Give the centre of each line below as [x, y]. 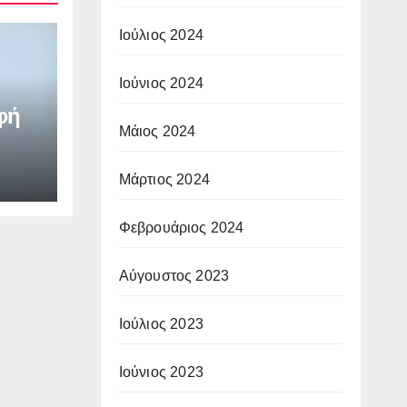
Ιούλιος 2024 [161, 35]
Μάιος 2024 [157, 131]
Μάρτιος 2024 [164, 179]
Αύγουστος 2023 [174, 275]
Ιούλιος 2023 [161, 323]
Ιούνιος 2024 [161, 83]
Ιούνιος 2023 [161, 372]
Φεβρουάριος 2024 [181, 227]
